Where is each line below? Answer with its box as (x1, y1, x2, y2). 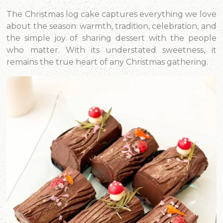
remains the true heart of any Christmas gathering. (6, 57, 209, 67)
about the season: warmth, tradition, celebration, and (6, 21, 217, 31)
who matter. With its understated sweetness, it (6, 45, 217, 55)
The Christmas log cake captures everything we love (6, 9, 217, 19)
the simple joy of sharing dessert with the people (6, 33, 217, 43)
